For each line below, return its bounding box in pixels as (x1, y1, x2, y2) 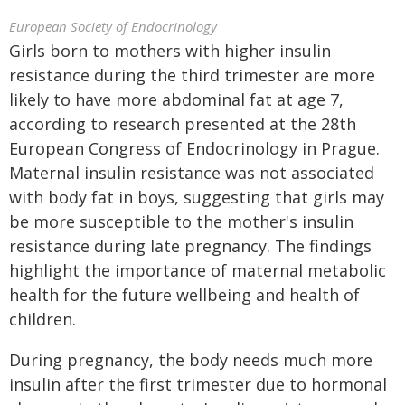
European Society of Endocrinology (9, 17, 217, 35)
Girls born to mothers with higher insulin (9, 40, 331, 61)
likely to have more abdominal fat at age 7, (9, 89, 344, 110)
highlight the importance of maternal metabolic (9, 259, 386, 281)
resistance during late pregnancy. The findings (9, 235, 372, 257)
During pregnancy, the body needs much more (9, 349, 372, 371)
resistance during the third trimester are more (9, 64, 375, 86)
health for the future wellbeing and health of (9, 284, 360, 306)
